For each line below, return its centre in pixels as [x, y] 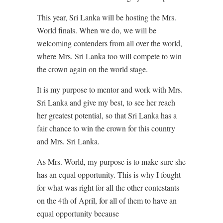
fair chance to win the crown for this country [106, 128]
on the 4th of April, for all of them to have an [107, 200]
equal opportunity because [78, 213]
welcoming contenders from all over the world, [110, 43]
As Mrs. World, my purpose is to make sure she [111, 161]
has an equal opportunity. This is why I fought [109, 174]
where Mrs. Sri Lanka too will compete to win [109, 56]
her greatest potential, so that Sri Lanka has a [107, 115]
